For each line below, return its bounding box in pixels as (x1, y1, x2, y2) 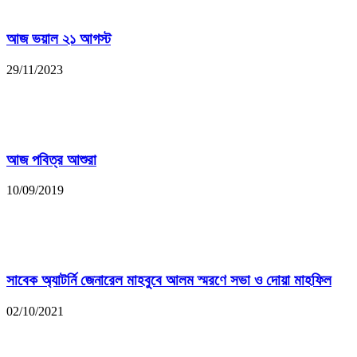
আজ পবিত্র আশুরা (6, 151, 96, 168)
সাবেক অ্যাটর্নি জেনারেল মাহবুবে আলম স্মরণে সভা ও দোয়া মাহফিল (6, 272, 331, 289)
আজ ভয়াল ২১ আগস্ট (6, 30, 111, 48)
